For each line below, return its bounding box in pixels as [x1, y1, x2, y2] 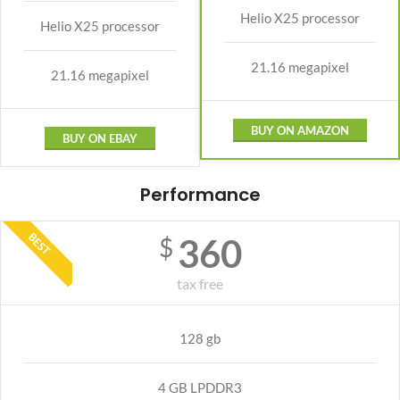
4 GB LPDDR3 [158, 379, 242, 396]
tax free [177, 275, 223, 292]
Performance [139, 182, 261, 207]
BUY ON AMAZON [251, 123, 349, 137]
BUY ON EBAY [62, 131, 137, 146]
